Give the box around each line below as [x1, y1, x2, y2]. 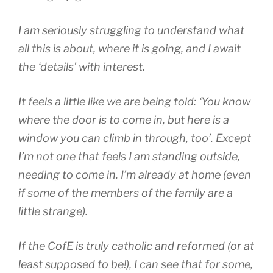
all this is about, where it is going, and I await [18, 41, 241, 55]
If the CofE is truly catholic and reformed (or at [18, 239, 254, 252]
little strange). [18, 204, 88, 218]
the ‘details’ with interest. [18, 60, 145, 73]
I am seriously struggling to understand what [18, 23, 244, 37]
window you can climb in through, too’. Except [18, 131, 251, 144]
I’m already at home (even [118, 168, 251, 181]
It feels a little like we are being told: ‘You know [18, 94, 250, 108]
